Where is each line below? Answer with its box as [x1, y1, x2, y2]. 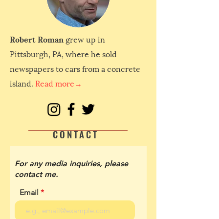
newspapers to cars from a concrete [10, 62, 140, 74]
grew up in [64, 32, 105, 45]
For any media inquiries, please [15, 158, 128, 168]
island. [10, 76, 35, 89]
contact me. [15, 169, 58, 179]
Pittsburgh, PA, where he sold [10, 47, 117, 60]
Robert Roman [10, 32, 64, 45]
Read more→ [35, 76, 82, 89]
